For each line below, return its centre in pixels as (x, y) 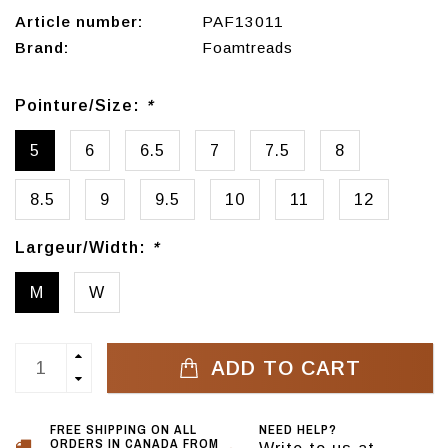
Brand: (42, 48)
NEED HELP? (298, 430)
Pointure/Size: (80, 105)
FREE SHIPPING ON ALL (123, 430)
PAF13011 (242, 22)
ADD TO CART (282, 368)
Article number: (79, 22)
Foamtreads (247, 48)
